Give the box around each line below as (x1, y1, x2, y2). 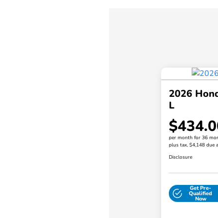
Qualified (189, 190, 213, 198)
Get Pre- (190, 184, 212, 192)
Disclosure (168, 154, 192, 161)
